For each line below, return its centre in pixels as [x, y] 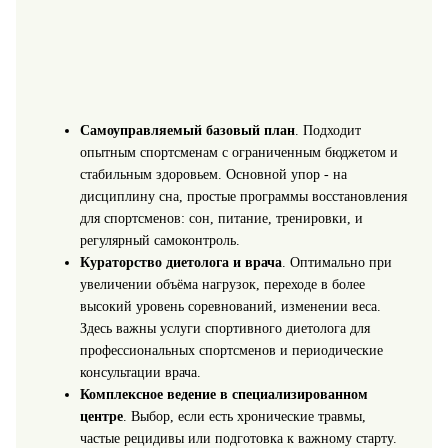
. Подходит [327, 131]
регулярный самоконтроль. [159, 241]
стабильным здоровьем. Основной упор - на [213, 175]
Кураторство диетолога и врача [180, 263]
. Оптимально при [336, 263]
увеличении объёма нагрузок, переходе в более [222, 285]
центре [101, 417]
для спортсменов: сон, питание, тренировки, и [221, 219]
